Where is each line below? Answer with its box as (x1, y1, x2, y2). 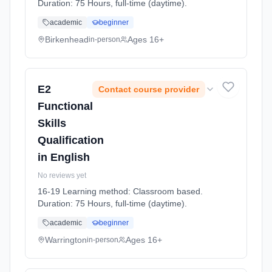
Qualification (38, 134, 104, 146)
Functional (38, 100, 93, 112)
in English (38, 151, 90, 163)
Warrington (45, 235, 87, 245)
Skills (38, 117, 66, 129)
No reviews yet (38, 171, 86, 180)
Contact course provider (98, 84, 199, 94)
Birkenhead (45, 35, 89, 44)
